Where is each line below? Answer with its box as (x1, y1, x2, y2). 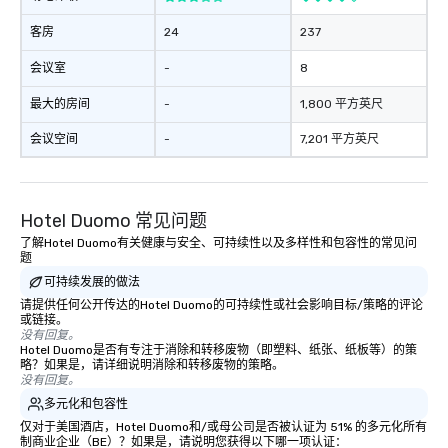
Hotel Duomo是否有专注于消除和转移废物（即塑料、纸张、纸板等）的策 (20, 343, 417, 357)
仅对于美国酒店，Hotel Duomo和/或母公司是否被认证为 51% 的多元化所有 (20, 420, 427, 434)
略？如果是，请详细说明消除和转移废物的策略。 (20, 358, 284, 372)
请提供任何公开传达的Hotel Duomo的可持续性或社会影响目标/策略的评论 (20, 298, 423, 312)
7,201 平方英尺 (300, 132, 379, 146)
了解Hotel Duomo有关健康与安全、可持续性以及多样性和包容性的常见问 (20, 236, 417, 250)
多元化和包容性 (44, 396, 128, 411)
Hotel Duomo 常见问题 (20, 210, 207, 232)
